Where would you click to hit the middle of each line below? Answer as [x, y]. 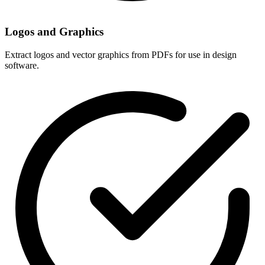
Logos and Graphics [54, 31]
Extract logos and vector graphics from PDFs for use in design [121, 54]
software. [22, 65]
